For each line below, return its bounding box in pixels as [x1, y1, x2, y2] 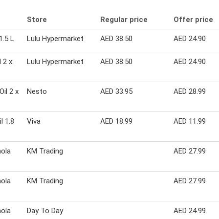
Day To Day [27, 206, 63, 215]
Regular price [100, 15, 148, 24]
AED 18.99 [100, 116, 132, 126]
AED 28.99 [174, 87, 206, 96]
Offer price [174, 15, 213, 24]
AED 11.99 [174, 116, 206, 126]
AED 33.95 [100, 87, 132, 96]
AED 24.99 [174, 206, 206, 215]
